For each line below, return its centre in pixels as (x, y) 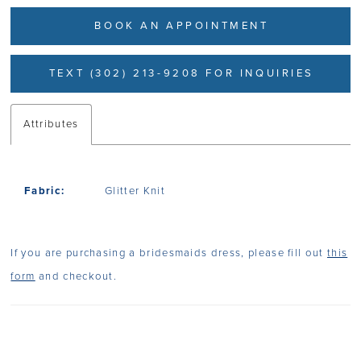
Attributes (51, 124)
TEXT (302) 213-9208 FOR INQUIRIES (182, 73)
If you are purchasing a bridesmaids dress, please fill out (169, 253)
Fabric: (45, 191)
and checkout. (76, 276)
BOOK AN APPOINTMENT (182, 25)
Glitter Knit (135, 191)
